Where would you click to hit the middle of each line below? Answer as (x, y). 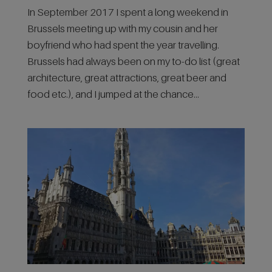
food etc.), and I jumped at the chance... (113, 94)
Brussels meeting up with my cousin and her (122, 29)
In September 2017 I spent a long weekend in (127, 12)
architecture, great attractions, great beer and (127, 78)
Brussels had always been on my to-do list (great (133, 61)
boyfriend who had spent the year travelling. (123, 45)
